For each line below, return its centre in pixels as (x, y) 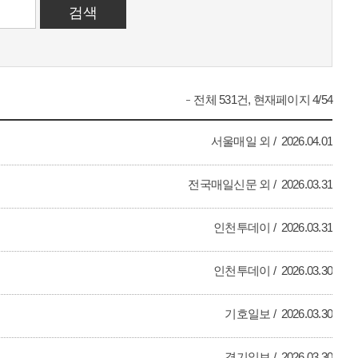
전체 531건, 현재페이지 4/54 (263, 99)
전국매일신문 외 (229, 184)
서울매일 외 (241, 141)
